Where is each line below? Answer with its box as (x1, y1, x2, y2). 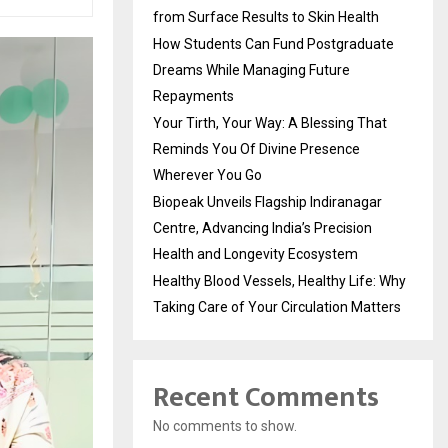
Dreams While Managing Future (153, 62, 350, 79)
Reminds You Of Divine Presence (153, 141, 360, 158)
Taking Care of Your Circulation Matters (153, 299, 401, 316)
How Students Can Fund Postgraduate (153, 36, 394, 53)
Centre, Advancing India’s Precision (153, 220, 372, 237)
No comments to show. (153, 418, 297, 435)
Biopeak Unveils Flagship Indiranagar (153, 194, 382, 211)
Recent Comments (153, 374, 379, 422)
